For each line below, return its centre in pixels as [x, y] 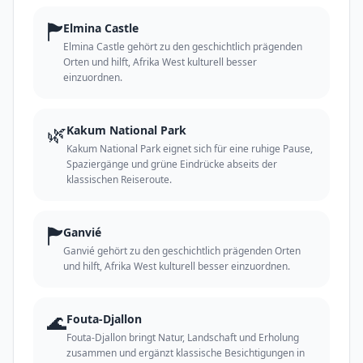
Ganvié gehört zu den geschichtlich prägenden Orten [182, 250]
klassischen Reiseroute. [119, 179]
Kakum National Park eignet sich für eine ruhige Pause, [190, 148]
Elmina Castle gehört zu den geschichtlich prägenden [183, 46]
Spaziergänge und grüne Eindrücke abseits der [172, 164]
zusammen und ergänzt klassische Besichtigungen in [186, 352]
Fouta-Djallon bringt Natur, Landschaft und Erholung [183, 337]
